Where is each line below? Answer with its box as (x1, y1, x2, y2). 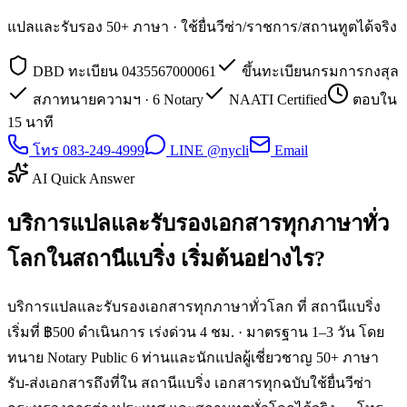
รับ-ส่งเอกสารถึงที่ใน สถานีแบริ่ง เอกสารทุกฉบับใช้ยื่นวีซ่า (7, 374, 372, 391)
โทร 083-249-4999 (29, 142, 144, 158)
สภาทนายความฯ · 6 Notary (29, 91, 203, 107)
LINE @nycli (166, 142, 249, 158)
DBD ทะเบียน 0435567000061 (29, 63, 216, 79)
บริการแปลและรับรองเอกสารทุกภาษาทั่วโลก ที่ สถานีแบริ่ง (7, 298, 381, 314)
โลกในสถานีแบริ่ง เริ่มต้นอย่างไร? (7, 246, 325, 271)
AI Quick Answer (29, 170, 134, 186)
